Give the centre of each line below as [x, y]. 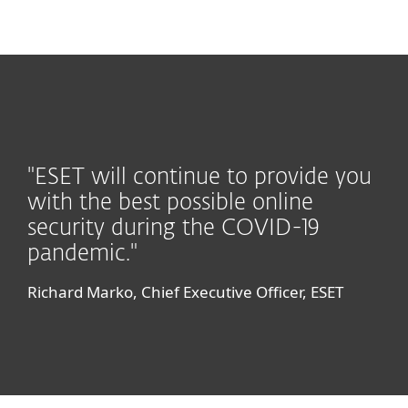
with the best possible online [170, 203]
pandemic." [86, 254]
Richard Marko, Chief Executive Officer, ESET [185, 292]
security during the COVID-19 [173, 229]
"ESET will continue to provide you [199, 178]
